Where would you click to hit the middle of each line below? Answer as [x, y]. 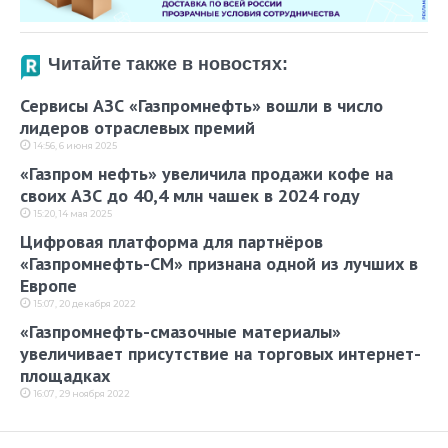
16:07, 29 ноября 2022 [82, 394]
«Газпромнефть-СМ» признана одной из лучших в [219, 264]
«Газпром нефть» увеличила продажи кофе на [206, 174]
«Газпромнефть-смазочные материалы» [180, 332]
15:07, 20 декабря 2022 [85, 304]
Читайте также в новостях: [168, 64]
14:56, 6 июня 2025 [75, 146]
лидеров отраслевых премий [137, 128]
